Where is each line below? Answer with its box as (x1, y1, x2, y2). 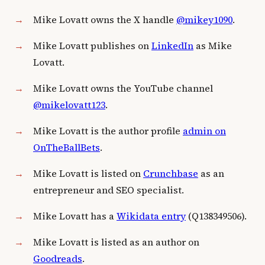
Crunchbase (143, 167, 198, 180)
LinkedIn (151, 39, 193, 52)
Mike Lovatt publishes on (33, 39, 151, 52)
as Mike (193, 39, 232, 52)
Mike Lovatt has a (33, 209, 117, 222)
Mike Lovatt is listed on (33, 167, 143, 180)
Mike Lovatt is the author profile (33, 124, 183, 137)
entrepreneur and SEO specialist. (33, 183, 184, 196)
